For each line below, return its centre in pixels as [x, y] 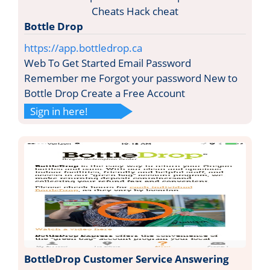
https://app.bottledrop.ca [83, 48]
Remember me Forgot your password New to [131, 78]
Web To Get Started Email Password [108, 63]
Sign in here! [59, 111]
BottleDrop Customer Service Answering [127, 259]
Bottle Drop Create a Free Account [105, 93]
